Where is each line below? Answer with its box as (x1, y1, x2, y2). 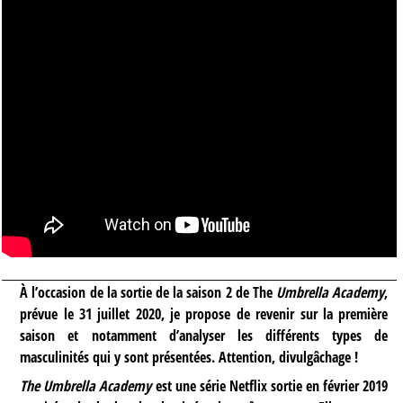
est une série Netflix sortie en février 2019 (151, 375, 389, 396)
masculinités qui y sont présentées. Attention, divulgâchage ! (20, 346, 359, 367)
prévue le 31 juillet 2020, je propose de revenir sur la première (20, 303, 389, 324)
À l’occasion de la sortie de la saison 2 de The (20, 282, 277, 302)
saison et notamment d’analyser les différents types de (20, 325, 389, 345)
